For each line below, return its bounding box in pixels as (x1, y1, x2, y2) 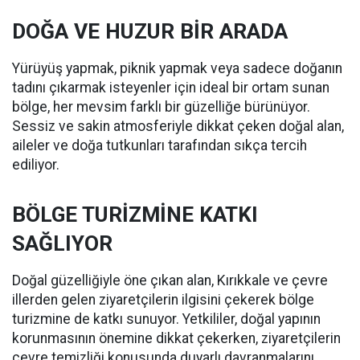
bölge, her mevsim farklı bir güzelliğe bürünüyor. (12, 99, 310, 116)
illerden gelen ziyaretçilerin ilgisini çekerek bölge (12, 292, 314, 309)
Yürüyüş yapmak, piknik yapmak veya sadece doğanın (12, 60, 342, 77)
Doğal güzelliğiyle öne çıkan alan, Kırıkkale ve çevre (12, 272, 328, 289)
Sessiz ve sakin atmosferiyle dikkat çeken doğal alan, (12, 118, 344, 135)
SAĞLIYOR (12, 231, 112, 256)
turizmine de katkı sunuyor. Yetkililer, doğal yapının (12, 311, 321, 328)
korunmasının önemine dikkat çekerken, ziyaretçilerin (12, 330, 341, 347)
